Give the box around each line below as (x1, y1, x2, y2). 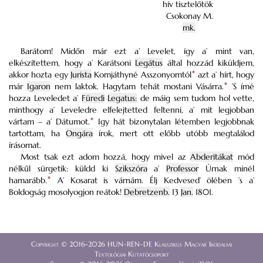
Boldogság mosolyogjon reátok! (9, 187, 124, 197)
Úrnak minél (198, 163, 254, 174)
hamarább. (9, 175, 47, 186)
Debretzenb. (124, 187, 170, 197)
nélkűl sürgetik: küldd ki (9, 163, 115, 174)
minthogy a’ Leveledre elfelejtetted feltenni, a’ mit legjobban (9, 104, 254, 115)
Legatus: (107, 93, 137, 103)
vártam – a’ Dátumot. (9, 116, 90, 127)
